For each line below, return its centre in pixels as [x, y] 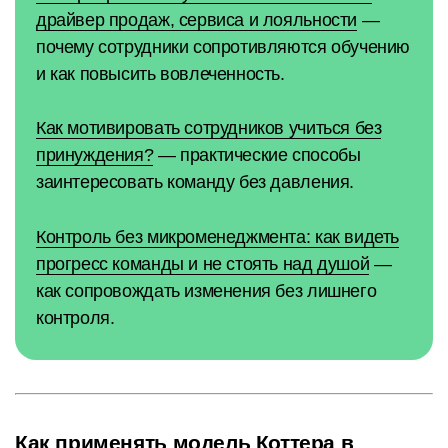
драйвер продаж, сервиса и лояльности [196, 20]
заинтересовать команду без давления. [195, 182]
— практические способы [257, 155]
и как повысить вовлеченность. [160, 74]
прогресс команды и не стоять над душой [203, 263]
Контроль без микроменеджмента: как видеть [218, 236]
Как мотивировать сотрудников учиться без [209, 128]
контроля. [75, 317]
